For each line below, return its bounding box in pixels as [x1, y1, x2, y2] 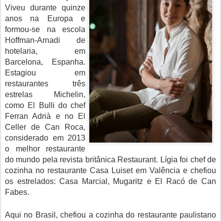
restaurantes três [5, 79, 85, 88]
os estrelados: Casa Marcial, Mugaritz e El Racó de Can [5, 177, 216, 185]
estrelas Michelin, [5, 90, 85, 99]
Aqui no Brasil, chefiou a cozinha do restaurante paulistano [5, 211, 216, 219]
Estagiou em [5, 69, 85, 77]
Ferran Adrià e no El [5, 112, 85, 120]
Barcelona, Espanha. [5, 58, 85, 66]
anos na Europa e [5, 14, 85, 23]
